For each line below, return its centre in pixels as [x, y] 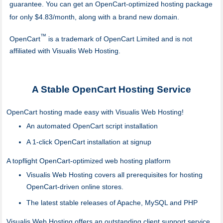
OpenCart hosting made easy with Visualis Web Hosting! [95, 112]
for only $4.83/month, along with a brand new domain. [94, 17]
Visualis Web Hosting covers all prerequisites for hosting [115, 175]
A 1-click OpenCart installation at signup [89, 142]
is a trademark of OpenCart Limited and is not [119, 39]
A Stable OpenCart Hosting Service [111, 90]
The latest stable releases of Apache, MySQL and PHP [112, 203]
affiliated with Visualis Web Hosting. [65, 51]
